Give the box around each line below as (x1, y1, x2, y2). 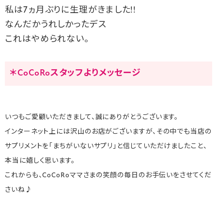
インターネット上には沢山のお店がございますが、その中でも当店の (5, 128, 212, 136)
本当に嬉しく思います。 (5, 157, 75, 165)
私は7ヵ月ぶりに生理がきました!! (5, 6, 137, 15)
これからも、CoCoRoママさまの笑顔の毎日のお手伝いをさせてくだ (5, 172, 212, 180)
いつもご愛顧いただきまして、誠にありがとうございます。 (5, 114, 179, 122)
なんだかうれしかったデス (5, 20, 107, 30)
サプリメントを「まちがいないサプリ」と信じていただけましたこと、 (5, 143, 207, 151)
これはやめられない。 (5, 35, 89, 45)
